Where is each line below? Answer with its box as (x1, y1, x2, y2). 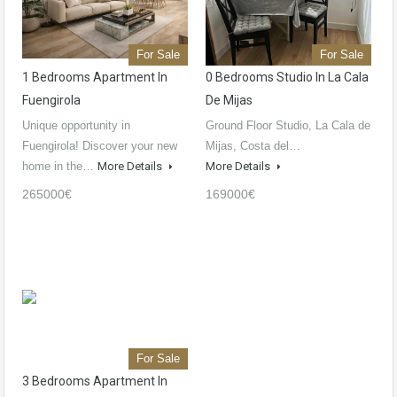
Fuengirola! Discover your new (22, 139, 177, 153)
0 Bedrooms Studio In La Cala (206, 70, 369, 85)
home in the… (22, 160, 97, 174)
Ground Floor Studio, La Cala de (206, 119, 370, 133)
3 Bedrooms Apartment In (22, 374, 167, 389)
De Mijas (206, 93, 253, 108)
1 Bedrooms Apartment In (22, 70, 167, 85)
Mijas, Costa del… (206, 139, 300, 153)
